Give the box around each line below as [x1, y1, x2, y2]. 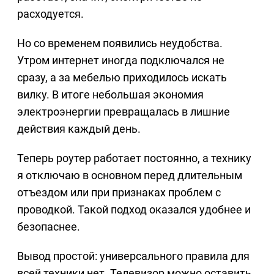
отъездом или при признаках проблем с [17, 186, 221, 199]
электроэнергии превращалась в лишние [17, 105, 230, 119]
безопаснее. [17, 220, 80, 234]
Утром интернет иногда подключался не [17, 54, 224, 67]
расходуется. [17, 7, 84, 21]
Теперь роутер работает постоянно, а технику [17, 152, 251, 165]
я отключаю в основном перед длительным [17, 169, 242, 182]
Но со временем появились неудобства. [17, 37, 223, 50]
